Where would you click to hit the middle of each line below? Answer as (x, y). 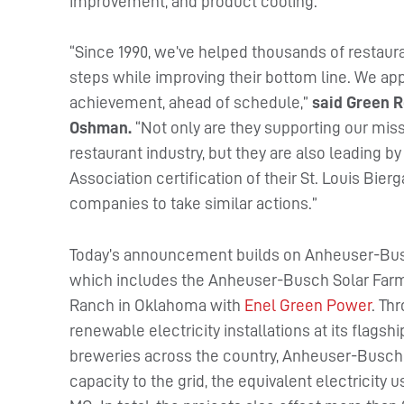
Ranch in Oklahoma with (157, 305)
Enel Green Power (308, 305)
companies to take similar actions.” (194, 204)
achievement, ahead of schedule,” (189, 103)
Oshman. (103, 128)
